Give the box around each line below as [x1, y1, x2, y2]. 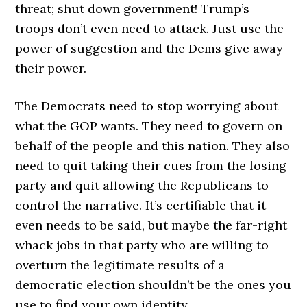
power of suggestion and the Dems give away [15, 40, 284, 56]
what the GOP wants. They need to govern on [15, 118, 283, 134]
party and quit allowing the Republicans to [15, 177, 269, 193]
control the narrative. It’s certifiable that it [15, 197, 267, 213]
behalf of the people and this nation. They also [15, 138, 291, 153]
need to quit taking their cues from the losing [15, 158, 287, 173]
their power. [15, 60, 87, 76]
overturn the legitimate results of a [15, 257, 225, 273]
